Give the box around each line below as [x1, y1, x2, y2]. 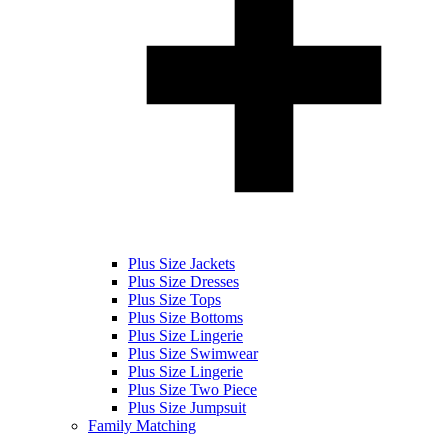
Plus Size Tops [128, 290, 221, 308]
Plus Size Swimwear [128, 344, 258, 362]
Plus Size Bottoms [128, 308, 243, 326]
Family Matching [88, 416, 196, 434]
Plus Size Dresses [128, 272, 239, 290]
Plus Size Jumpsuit [128, 398, 246, 416]
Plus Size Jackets [128, 254, 235, 272]
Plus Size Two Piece [128, 380, 257, 398]
